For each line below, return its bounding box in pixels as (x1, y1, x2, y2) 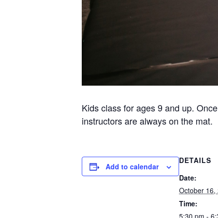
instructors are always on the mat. (82, 114, 213, 127)
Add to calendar (106, 162, 159, 171)
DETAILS (179, 155, 211, 165)
